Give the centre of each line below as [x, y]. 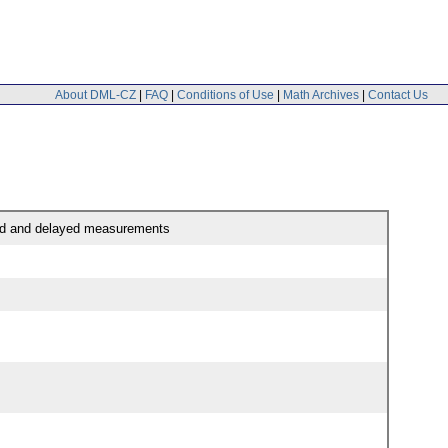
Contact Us [398, 94]
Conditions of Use [225, 94]
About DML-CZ [95, 94]
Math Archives [321, 94]
